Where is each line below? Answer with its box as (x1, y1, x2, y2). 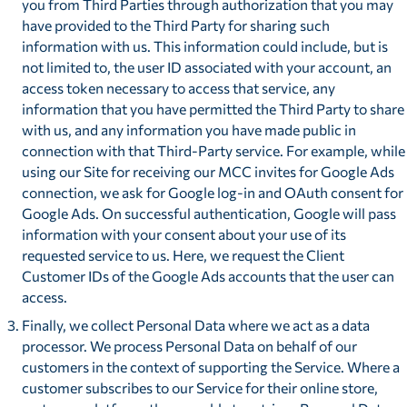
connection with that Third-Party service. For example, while (21, 142, 405, 160)
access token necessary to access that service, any (21, 79, 335, 97)
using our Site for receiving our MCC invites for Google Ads (21, 163, 394, 181)
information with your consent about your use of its (21, 225, 346, 243)
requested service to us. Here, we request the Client (21, 246, 344, 264)
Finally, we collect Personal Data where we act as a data (21, 316, 370, 334)
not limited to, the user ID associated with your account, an (21, 58, 392, 76)
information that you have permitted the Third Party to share (21, 100, 404, 118)
